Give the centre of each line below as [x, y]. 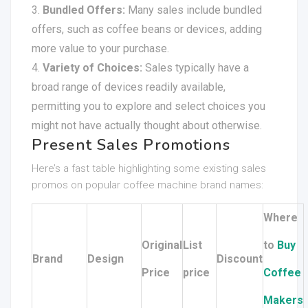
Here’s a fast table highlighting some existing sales [149, 168]
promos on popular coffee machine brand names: [147, 185]
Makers [283, 300]
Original [162, 245]
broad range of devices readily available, [129, 87]
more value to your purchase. [100, 48]
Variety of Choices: [92, 68]
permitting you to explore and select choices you [148, 106]
